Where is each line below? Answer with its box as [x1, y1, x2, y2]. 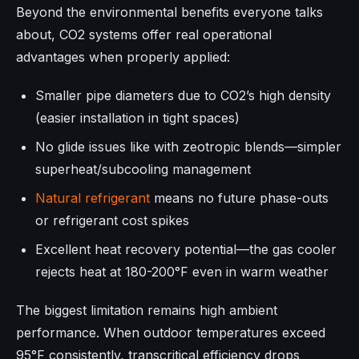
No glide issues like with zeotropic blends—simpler [35, 138, 341, 155]
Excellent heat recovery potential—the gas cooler [35, 240, 337, 257]
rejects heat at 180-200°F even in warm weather [35, 263, 329, 280]
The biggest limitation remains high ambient [16, 301, 277, 318]
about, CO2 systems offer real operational [16, 26, 272, 42]
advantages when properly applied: [16, 48, 230, 65]
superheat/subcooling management [35, 160, 251, 177]
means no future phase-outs [150, 189, 329, 206]
